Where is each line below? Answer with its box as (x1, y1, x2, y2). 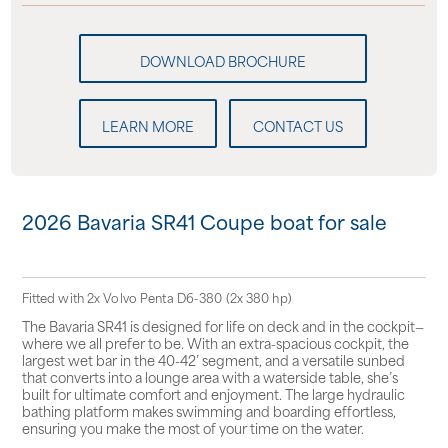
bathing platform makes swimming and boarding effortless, (21, 399, 396, 421)
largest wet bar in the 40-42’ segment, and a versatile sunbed (21, 348, 405, 370)
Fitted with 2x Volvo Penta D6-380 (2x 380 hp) (21, 288, 292, 308)
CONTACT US (253, 114, 344, 136)
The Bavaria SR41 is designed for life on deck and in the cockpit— (21, 314, 424, 336)
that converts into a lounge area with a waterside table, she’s (21, 365, 398, 387)
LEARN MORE (102, 114, 195, 136)
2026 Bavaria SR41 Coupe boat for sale (21, 205, 387, 236)
